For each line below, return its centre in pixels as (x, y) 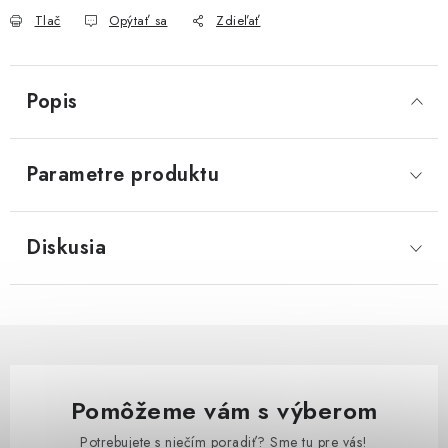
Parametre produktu (122, 174)
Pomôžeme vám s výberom (224, 410)
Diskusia (66, 247)
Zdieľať (238, 20)
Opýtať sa (138, 20)
